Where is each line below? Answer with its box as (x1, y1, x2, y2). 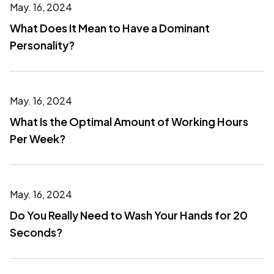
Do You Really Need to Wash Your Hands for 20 (10, 208, 248, 222)
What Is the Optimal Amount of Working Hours (10, 114, 248, 128)
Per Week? (10, 131, 65, 146)
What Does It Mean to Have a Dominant (10, 21, 210, 35)
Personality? (10, 38, 75, 52)
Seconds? (10, 225, 62, 239)
